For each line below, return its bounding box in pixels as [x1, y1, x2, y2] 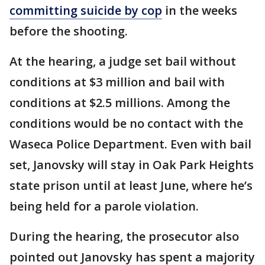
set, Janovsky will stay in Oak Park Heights [9, 157, 254, 173]
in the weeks [162, 2, 237, 18]
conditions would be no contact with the [9, 115, 243, 131]
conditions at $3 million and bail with [9, 74, 225, 90]
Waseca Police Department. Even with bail [9, 136, 251, 152]
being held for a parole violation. [9, 198, 199, 214]
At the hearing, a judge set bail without [9, 53, 236, 69]
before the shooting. [9, 23, 128, 39]
